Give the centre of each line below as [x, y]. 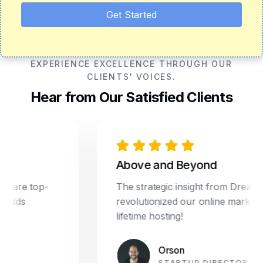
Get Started [131, 15]
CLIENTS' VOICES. [131, 77]
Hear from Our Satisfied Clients [131, 97]
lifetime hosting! [127, 216]
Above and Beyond [144, 165]
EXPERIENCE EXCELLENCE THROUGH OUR [131, 64]
